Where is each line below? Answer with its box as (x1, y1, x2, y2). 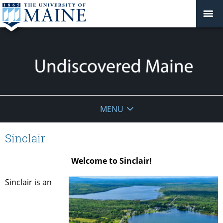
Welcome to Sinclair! (71, 155, 152, 166)
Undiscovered (5, 103, 94, 122)
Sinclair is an (5, 176, 52, 188)
